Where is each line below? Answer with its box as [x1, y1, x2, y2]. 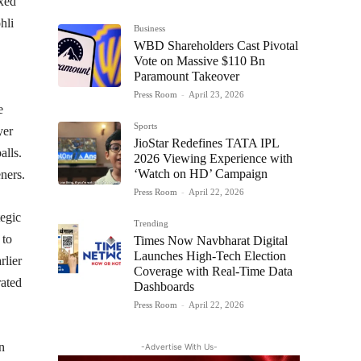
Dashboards [134, 279, 194, 293]
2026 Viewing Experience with [134, 151, 293, 165]
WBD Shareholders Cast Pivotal [134, 38, 298, 52]
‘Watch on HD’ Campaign [134, 166, 268, 180]
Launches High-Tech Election [134, 248, 286, 263]
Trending [134, 218, 168, 228]
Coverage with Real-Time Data [134, 263, 293, 278]
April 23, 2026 [189, 89, 244, 99]
